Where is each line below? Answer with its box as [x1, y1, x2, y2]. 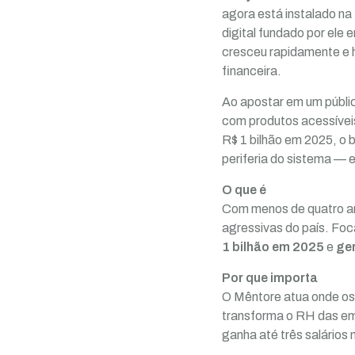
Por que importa [222, 270, 318, 284]
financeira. [222, 63, 281, 78]
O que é [222, 182, 266, 197]
